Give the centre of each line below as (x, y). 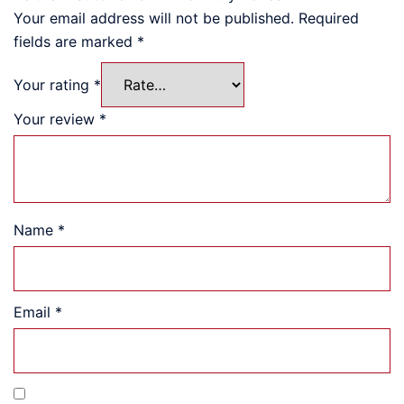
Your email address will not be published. (154, 18)
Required (329, 18)
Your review (56, 119)
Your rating (54, 84)
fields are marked (75, 41)
